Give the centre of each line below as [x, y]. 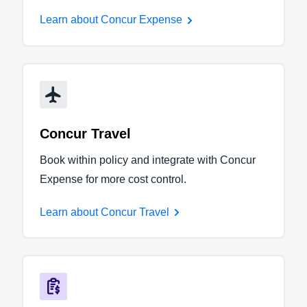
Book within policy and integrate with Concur [148, 160]
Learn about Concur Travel [105, 212]
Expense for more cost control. [113, 179]
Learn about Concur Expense [111, 19]
